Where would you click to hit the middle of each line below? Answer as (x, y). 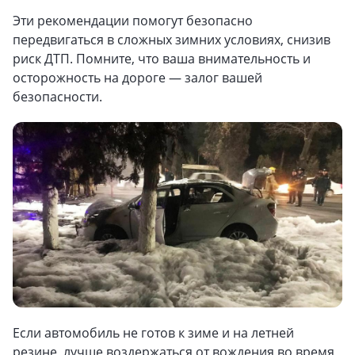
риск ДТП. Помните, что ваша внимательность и (162, 59)
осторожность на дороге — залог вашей (137, 78)
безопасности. (57, 97)
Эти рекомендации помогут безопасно (133, 21)
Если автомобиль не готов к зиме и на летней (153, 333)
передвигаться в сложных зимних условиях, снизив (172, 40)
